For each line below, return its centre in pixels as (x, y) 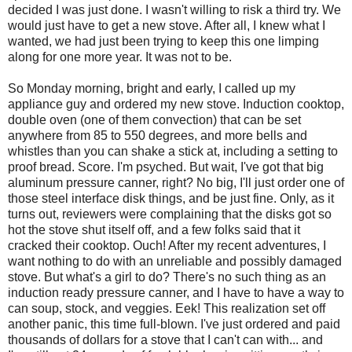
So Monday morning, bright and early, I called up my (152, 88)
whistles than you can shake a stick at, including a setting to (173, 151)
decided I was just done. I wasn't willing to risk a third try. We (174, 9)
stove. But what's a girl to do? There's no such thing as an (167, 277)
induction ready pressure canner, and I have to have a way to (176, 292)
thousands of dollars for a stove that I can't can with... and (165, 339)
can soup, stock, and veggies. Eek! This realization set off (167, 308)
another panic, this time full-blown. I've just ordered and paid (174, 324)
